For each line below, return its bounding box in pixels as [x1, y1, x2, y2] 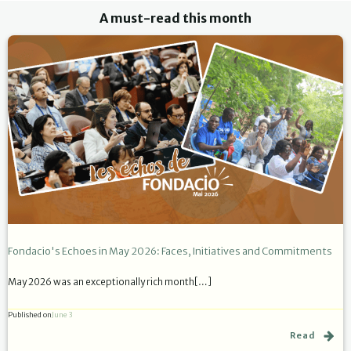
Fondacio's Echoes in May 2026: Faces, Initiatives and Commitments [8, 244, 332, 257]
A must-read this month [100, 10, 251, 26]
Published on [8, 309, 52, 319]
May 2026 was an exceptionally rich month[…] [8, 275, 212, 288]
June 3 [52, 310, 72, 320]
